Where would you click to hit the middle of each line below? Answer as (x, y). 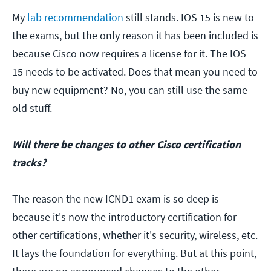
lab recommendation (75, 18)
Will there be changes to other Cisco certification (126, 145)
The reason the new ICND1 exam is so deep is (116, 199)
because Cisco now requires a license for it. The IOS (129, 54)
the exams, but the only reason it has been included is (135, 36)
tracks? (29, 163)
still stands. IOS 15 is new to (189, 18)
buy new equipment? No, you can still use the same (130, 90)
